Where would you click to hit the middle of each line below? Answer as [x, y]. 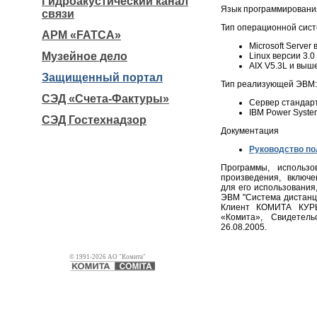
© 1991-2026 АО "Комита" [108, 257]
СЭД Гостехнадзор [94, 120]
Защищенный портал [102, 77]
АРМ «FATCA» [81, 35]
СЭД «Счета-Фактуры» [105, 99]
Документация [250, 131]
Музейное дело [85, 56]
